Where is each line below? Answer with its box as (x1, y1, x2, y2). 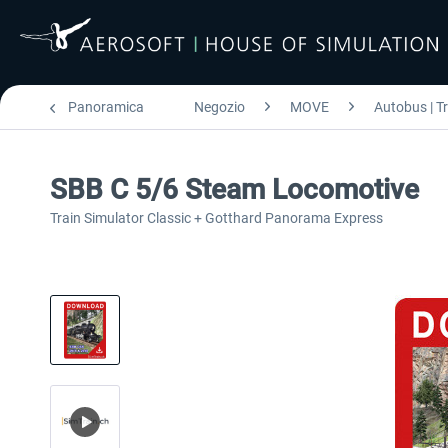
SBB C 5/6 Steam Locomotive (50, 173, 419, 206)
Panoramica (68, 99, 144, 115)
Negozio (194, 99, 245, 115)
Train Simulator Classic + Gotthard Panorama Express (50, 210, 383, 226)
